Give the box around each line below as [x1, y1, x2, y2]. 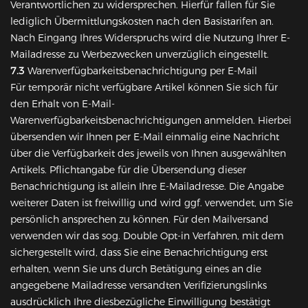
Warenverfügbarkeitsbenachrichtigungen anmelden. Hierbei [10, 114, 291, 127]
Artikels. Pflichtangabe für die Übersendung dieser [10, 164, 246, 177]
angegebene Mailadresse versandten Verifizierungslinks [10, 279, 267, 292]
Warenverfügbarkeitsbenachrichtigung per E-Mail [25, 65, 257, 78]
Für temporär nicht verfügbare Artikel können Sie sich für [10, 81, 278, 94]
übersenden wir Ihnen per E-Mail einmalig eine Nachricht [10, 131, 279, 144]
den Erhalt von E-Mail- [10, 98, 115, 111]
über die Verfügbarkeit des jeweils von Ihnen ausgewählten [10, 147, 286, 160]
